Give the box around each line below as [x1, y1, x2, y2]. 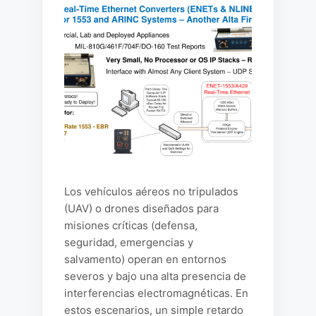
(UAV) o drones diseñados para [64, 202, 219, 215]
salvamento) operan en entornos [64, 253, 226, 266]
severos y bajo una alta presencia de [64, 269, 246, 283]
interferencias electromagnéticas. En [64, 286, 248, 300]
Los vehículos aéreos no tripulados [64, 185, 238, 198]
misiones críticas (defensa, [64, 219, 197, 232]
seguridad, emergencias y [64, 236, 193, 249]
